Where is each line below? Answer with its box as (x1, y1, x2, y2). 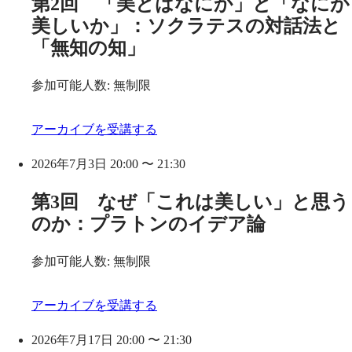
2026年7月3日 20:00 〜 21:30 (31, 156, 185, 170)
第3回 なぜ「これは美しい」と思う (31, 191, 350, 212)
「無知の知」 (31, 37, 145, 58)
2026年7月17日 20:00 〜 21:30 (31, 332, 192, 346)
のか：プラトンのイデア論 (31, 213, 266, 234)
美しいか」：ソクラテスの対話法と (31, 15, 341, 36)
